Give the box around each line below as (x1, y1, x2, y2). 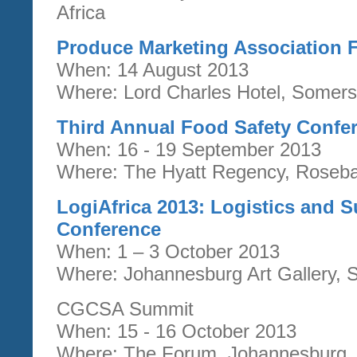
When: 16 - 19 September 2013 (57, 138, 321, 160)
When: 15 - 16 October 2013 (57, 320, 296, 342)
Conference (57, 218, 161, 240)
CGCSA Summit (57, 297, 194, 320)
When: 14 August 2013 (57, 58, 249, 80)
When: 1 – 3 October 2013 (57, 240, 280, 262)
